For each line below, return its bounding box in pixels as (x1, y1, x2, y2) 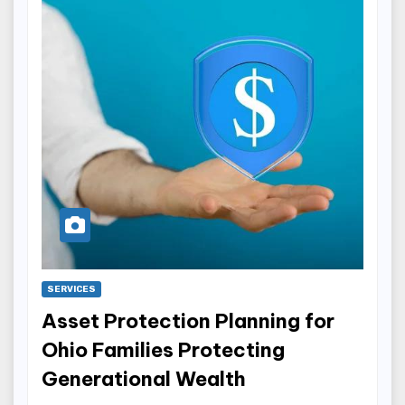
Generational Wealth (42, 365, 246, 391)
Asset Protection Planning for (42, 307, 334, 334)
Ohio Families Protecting (42, 336, 285, 363)
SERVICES (47, 283, 96, 295)
